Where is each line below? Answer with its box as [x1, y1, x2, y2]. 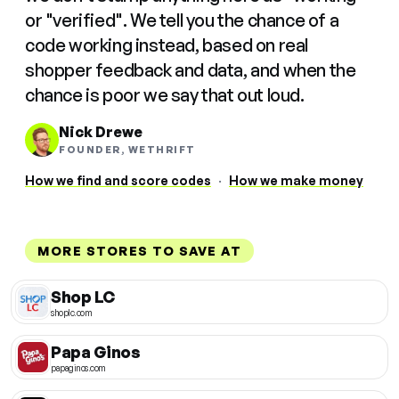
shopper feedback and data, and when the [25, 59, 356, 82]
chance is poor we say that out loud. [25, 84, 305, 107]
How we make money [229, 173, 363, 189]
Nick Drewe [59, 123, 142, 142]
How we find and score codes [25, 173, 211, 189]
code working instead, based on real [25, 34, 309, 57]
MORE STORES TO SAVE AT [37, 243, 241, 259]
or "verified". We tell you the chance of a [25, 9, 339, 32]
